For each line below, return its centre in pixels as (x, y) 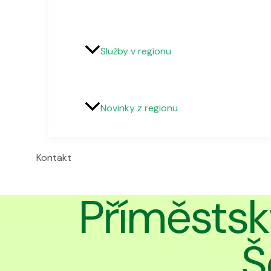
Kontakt (54, 158)
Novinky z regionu (139, 108)
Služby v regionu (136, 51)
